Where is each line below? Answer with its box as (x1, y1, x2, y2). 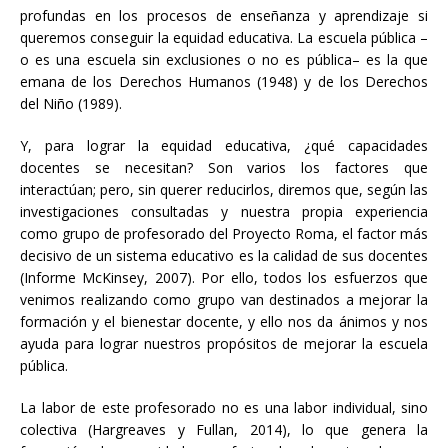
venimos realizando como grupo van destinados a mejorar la (20, 290, 428, 310)
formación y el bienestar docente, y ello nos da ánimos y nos (20, 312, 428, 332)
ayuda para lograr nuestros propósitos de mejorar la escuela (20, 334, 428, 354)
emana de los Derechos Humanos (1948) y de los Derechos (20, 72, 428, 92)
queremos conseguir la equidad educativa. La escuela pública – (20, 28, 428, 48)
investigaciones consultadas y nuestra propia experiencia (20, 202, 428, 222)
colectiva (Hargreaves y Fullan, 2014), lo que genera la (20, 420, 428, 440)
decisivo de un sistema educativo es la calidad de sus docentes (20, 246, 428, 266)
